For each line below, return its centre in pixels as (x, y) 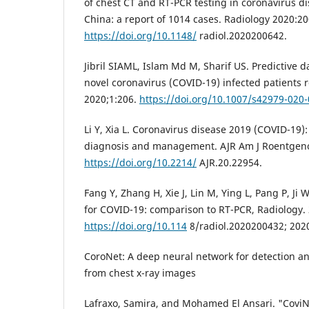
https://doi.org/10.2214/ (140, 162)
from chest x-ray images (140, 272)
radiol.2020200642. (242, 35)
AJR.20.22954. (229, 162)
